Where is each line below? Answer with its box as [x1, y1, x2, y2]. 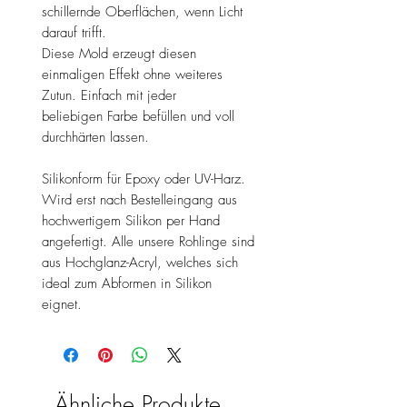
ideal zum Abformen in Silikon [42, 273, 212, 293]
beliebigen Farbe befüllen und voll [42, 106, 234, 125]
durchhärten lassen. [42, 127, 154, 146]
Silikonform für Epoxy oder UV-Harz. [42, 169, 245, 188]
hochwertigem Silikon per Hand [42, 211, 220, 230]
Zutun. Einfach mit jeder [42, 85, 176, 104]
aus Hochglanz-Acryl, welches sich [42, 253, 238, 272]
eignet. [42, 294, 86, 313]
